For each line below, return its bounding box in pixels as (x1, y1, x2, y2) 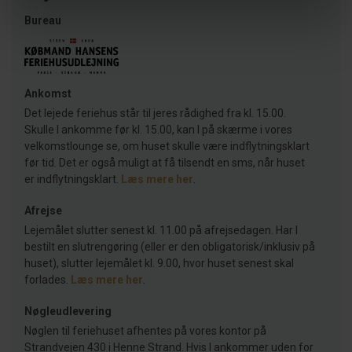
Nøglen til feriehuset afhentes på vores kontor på (24, 324, 266, 338)
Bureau (24, 14, 61, 27)
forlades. (24, 273, 71, 287)
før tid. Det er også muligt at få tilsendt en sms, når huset (24, 156, 305, 170)
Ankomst (24, 87, 71, 101)
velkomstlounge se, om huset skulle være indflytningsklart (24, 140, 310, 153)
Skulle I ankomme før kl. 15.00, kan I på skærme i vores (24, 123, 292, 137)
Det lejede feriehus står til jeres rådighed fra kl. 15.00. (24, 107, 286, 120)
